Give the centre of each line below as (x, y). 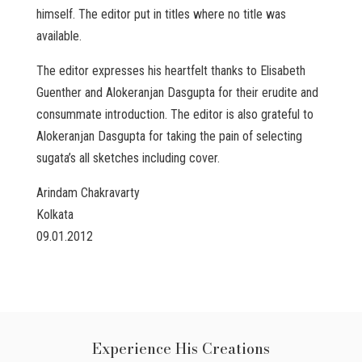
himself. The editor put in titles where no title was (161, 14)
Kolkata (55, 215)
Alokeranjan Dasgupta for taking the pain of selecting (169, 136)
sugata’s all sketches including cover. (128, 158)
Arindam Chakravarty (88, 193)
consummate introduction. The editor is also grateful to (175, 114)
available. (59, 36)
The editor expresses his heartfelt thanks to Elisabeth (170, 71)
